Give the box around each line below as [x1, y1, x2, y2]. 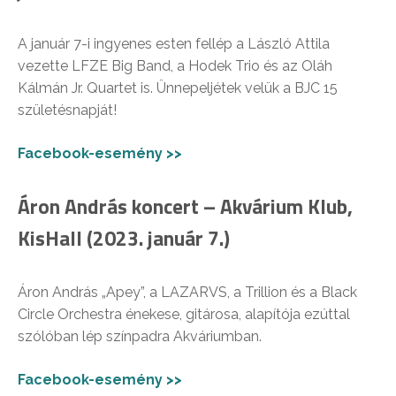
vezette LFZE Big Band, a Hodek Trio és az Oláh [18, 57, 332, 75]
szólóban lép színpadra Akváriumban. [18, 328, 262, 346]
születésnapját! [18, 102, 117, 119]
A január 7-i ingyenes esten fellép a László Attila [18, 35, 330, 53]
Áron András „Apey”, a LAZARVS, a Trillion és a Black [18, 284, 357, 301]
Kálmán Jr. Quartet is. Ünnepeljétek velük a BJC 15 [18, 80, 338, 97]
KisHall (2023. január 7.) [18, 223, 230, 255]
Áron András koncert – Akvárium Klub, [18, 191, 353, 223]
